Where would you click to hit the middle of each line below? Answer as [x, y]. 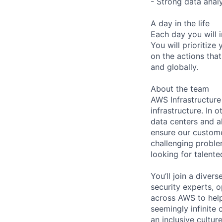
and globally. [174, 67]
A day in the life [180, 23]
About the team [180, 88]
